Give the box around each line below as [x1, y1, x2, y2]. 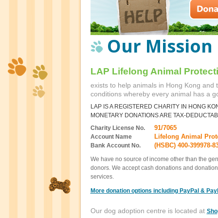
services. [90, 173, 114, 180]
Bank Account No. [90, 142, 141, 149]
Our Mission [107, 34, 213, 58]
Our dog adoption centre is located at [90, 207, 207, 215]
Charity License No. [90, 125, 145, 131]
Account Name [90, 133, 132, 140]
